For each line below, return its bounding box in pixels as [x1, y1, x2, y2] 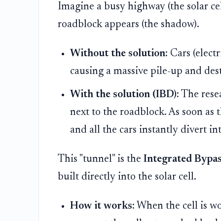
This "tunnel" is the [57, 153, 144, 165]
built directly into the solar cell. [57, 171, 196, 183]
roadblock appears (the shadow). [57, 19, 199, 30]
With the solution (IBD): [70, 89, 180, 100]
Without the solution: [70, 48, 168, 59]
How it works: [70, 200, 135, 212]
